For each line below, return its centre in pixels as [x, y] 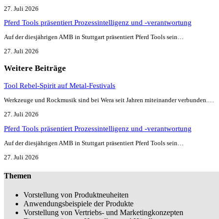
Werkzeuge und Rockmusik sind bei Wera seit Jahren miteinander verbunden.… [109, 100]
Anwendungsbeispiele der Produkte [78, 204]
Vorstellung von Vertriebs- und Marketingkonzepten [103, 213]
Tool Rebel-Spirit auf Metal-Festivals [60, 86]
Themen [18, 175]
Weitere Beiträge [35, 68]
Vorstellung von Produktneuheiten [76, 195]
